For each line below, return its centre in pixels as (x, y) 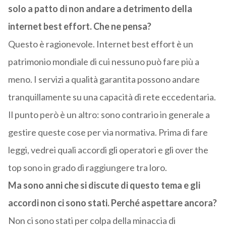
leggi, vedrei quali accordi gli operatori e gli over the (108, 150)
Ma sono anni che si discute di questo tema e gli (104, 185)
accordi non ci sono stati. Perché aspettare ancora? (112, 203)
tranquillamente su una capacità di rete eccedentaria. (112, 97)
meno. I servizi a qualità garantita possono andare (104, 79)
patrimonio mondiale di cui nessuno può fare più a (103, 62)
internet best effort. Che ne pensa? (79, 26)
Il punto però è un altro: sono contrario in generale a (109, 115)
